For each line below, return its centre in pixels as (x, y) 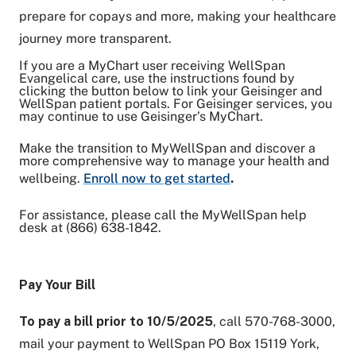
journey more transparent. (95, 39)
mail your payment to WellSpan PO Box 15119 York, (169, 344)
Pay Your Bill (57, 285)
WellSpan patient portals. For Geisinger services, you (176, 104)
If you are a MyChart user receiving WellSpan (152, 66)
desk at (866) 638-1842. (90, 228)
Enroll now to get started (157, 178)
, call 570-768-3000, (274, 321)
